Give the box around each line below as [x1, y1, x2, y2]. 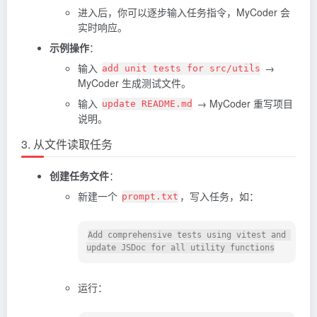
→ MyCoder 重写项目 [194, 96, 293, 110]
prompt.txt [122, 191, 178, 202]
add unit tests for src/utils [102, 63, 260, 74]
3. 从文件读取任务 [21, 135, 113, 152]
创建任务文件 [50, 168, 109, 183]
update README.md [102, 98, 192, 110]
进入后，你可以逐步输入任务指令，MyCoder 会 [78, 4, 290, 19]
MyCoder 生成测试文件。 [78, 75, 191, 90]
